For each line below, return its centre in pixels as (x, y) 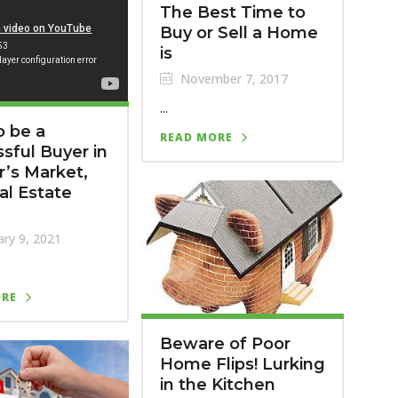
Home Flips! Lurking (242, 364)
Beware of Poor (225, 343)
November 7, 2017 (232, 79)
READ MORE (196, 137)
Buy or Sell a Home (239, 33)
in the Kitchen (217, 384)
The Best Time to (232, 12)
